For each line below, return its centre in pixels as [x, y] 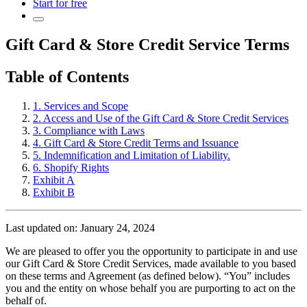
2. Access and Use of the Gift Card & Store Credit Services [161, 118]
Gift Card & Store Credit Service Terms [147, 44]
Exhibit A [54, 180]
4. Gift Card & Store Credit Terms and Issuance [136, 143]
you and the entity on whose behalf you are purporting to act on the [150, 288]
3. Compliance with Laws [89, 130]
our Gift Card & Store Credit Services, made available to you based [151, 263]
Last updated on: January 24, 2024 [80, 228]
